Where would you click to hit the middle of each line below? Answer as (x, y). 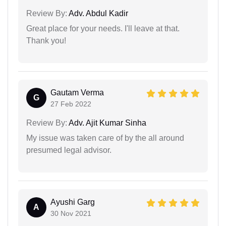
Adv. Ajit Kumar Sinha (107, 123)
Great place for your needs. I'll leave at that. (103, 28)
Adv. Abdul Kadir (98, 13)
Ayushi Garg (73, 202)
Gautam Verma (77, 92)
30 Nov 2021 (71, 213)
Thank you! (46, 40)
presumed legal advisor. (69, 150)
